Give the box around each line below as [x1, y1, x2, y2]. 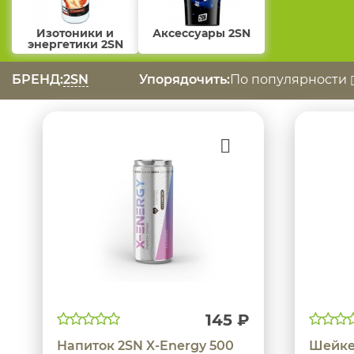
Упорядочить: [139, 72, 230, 88]
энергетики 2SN [27, 37, 123, 52]
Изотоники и [36, 26, 114, 41]
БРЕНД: [12, 72, 63, 88]
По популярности [230, 72, 350, 88]
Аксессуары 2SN [153, 26, 250, 41]
